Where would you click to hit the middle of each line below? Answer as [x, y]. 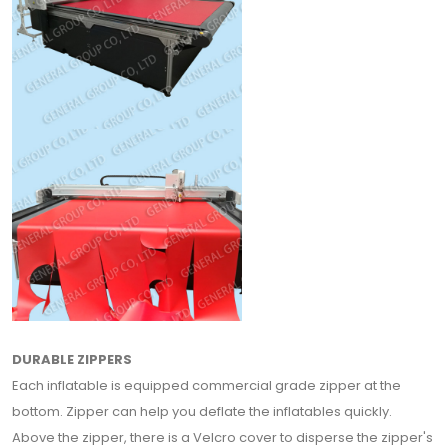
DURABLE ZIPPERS [72, 359]
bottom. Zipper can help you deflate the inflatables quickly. [202, 411]
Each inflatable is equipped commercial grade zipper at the [206, 385]
